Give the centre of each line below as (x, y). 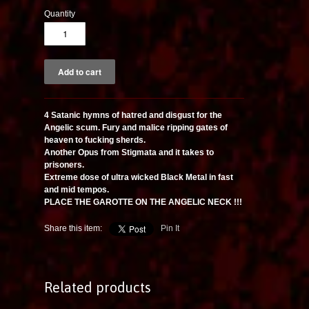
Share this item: (73, 228)
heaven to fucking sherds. (95, 140)
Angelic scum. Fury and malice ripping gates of (136, 127)
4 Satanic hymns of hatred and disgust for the (133, 115)
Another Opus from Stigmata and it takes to (129, 152)
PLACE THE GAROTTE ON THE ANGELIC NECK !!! (143, 202)
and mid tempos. (77, 189)
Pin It (170, 228)
